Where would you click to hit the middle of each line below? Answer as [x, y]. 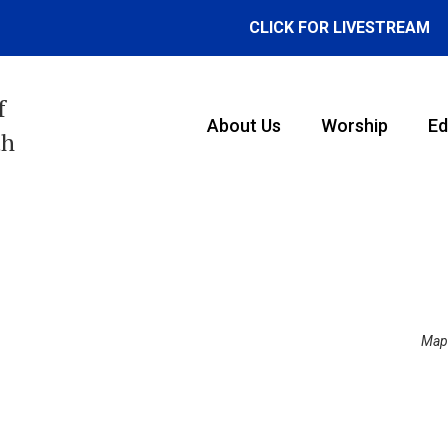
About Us [243, 125]
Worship [354, 125]
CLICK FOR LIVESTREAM [339, 27]
